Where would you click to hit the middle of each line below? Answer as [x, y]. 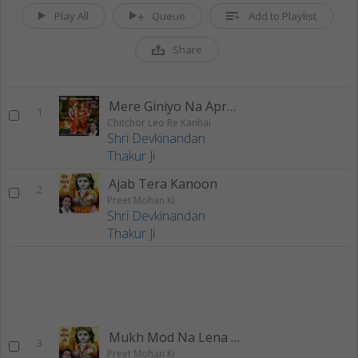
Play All [71, 16]
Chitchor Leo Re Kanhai [159, 123]
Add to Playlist [282, 16]
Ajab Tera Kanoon [163, 184]
